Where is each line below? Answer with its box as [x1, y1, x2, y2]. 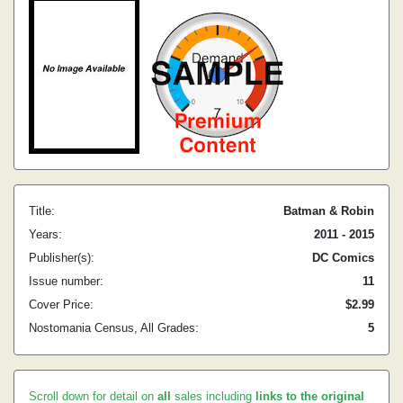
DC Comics [312, 251, 374, 264]
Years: [29, 228, 62, 241]
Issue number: [29, 274, 103, 288]
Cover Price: [29, 298, 94, 311]
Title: [29, 204, 55, 218]
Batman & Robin [283, 204, 374, 218]
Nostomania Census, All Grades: [29, 321, 199, 335]
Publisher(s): [29, 251, 94, 264]
